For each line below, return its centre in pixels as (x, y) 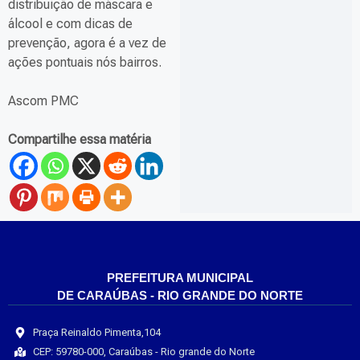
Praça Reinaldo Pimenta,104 (96, 333)
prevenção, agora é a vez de (87, 43)
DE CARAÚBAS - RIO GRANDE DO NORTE (180, 296)
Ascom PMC (43, 101)
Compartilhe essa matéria (80, 140)
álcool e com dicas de (70, 24)
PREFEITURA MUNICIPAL (180, 278)
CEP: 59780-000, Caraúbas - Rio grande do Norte (143, 352)
